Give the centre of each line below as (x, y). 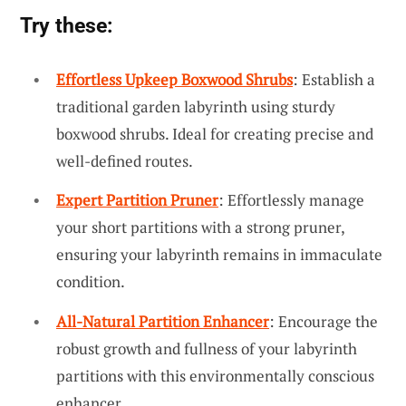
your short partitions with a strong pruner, (200, 227)
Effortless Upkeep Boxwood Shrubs (174, 79)
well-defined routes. (125, 160)
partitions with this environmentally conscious (215, 375)
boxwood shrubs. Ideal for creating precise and (215, 133)
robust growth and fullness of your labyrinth (207, 348)
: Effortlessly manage (291, 200)
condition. (91, 282)
